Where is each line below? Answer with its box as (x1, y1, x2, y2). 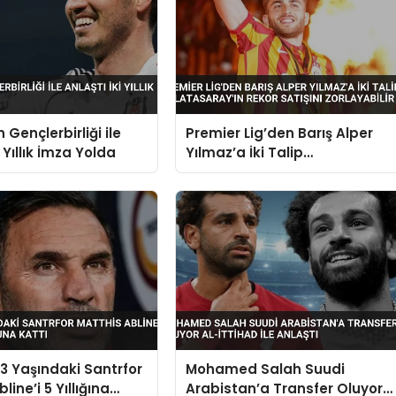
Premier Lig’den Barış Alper (186, 123, 374, 142)
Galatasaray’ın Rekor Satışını (186, 162, 392, 181)
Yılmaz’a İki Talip (186, 142, 304, 162)
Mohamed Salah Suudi (186, 360, 346, 379)
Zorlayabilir (186, 181, 265, 201)
